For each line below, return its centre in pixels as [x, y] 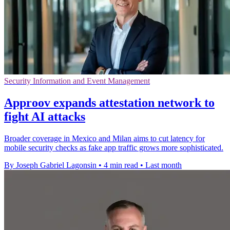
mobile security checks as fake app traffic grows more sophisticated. [114, 147]
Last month [164, 165]
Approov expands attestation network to [109, 102]
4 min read [121, 165]
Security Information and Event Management [77, 81]
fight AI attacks [45, 116]
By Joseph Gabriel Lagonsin [50, 165]
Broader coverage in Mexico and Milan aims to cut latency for [104, 138]
